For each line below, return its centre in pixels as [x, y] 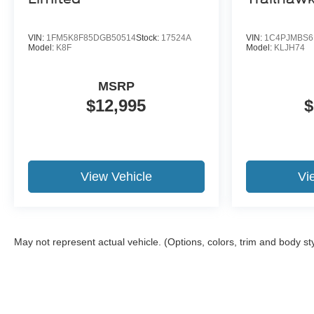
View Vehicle [116, 176]
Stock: [149, 37]
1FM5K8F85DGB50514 [91, 37]
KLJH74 [289, 47]
